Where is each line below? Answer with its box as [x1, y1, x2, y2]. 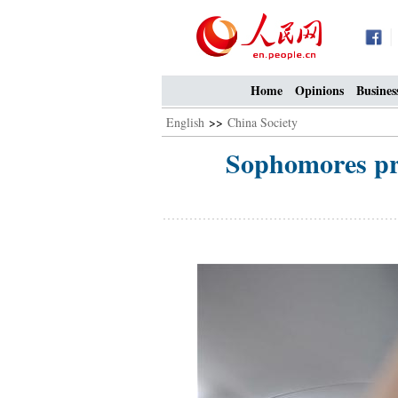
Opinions [295, 81, 344, 99]
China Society [227, 114, 298, 131]
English [166, 114, 204, 131]
